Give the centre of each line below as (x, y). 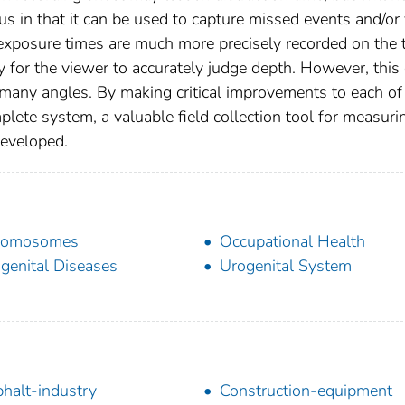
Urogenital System (286, 265)
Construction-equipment (306, 390)
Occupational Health (292, 241)
